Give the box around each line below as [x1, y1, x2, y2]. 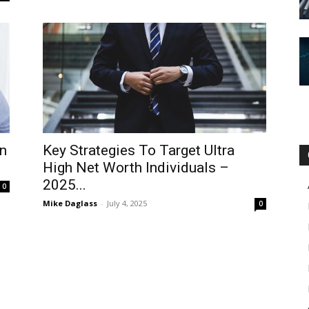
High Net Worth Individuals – [43, 159, 229, 176]
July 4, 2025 [107, 198, 147, 208]
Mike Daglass [43, 198, 97, 208]
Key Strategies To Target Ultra [43, 142, 235, 159]
